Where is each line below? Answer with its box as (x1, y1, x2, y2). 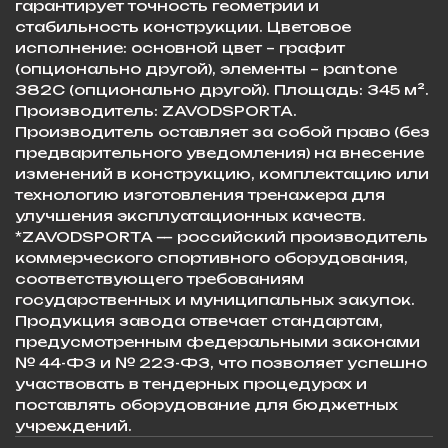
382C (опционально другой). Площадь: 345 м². (15, 80, 429, 98)
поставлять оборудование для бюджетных (15, 395, 398, 413)
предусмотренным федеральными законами (15, 332, 420, 350)
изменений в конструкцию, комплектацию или (15, 164, 429, 182)
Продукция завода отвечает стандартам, (15, 311, 383, 329)
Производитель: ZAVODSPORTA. (15, 101, 297, 119)
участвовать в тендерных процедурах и (15, 374, 367, 392)
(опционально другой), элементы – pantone (15, 59, 397, 77)
